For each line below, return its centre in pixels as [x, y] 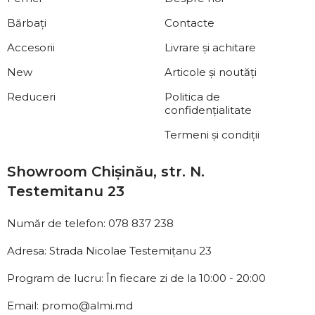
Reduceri [31, 97]
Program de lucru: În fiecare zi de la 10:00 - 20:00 [136, 278]
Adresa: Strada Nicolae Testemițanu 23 [109, 251]
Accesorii [31, 48]
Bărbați [27, 23]
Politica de [192, 97]
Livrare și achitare [210, 48]
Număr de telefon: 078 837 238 [90, 224]
